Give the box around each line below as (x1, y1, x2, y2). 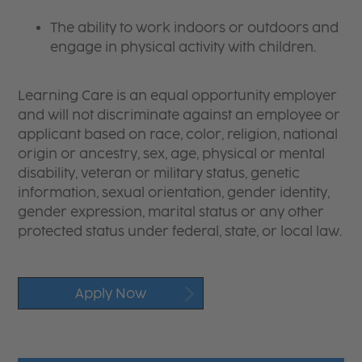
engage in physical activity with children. (50, 39, 317, 55)
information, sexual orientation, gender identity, (18, 184, 330, 200)
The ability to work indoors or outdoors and (50, 19, 339, 36)
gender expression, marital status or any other (18, 204, 325, 220)
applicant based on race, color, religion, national (18, 126, 339, 142)
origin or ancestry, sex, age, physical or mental (18, 145, 326, 162)
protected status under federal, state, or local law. (18, 223, 343, 239)
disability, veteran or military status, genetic (18, 165, 301, 181)
